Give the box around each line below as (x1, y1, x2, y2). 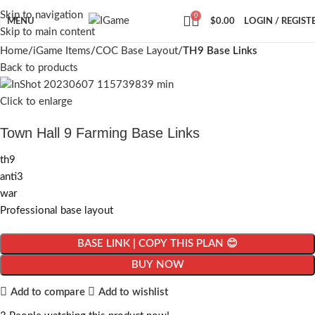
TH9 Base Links (183, 46, 257, 56)
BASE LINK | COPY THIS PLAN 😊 (77, 238, 238, 250)
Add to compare (10, 286, 85, 297)
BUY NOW (131, 259, 184, 271)
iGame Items (33, 46, 91, 56)
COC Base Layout (96, 46, 178, 56)
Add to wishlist (98, 286, 168, 297)
